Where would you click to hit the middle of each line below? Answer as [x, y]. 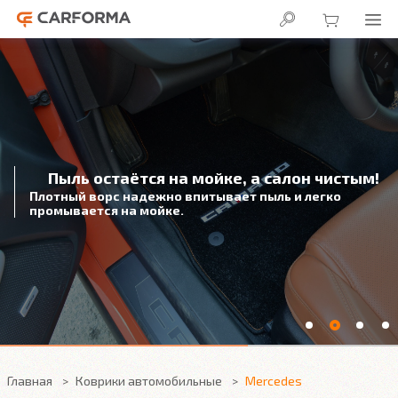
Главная [30, 381]
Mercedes [274, 381]
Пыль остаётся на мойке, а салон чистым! [214, 178]
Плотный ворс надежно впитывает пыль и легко [185, 196]
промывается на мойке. [107, 210]
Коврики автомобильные [149, 381]
